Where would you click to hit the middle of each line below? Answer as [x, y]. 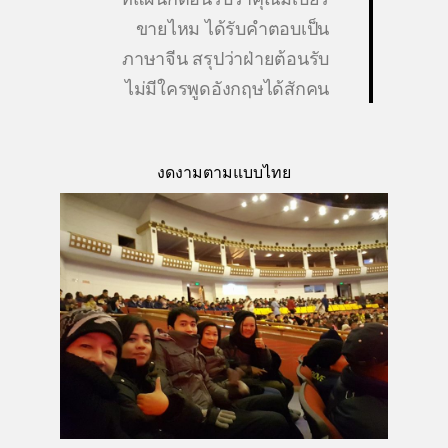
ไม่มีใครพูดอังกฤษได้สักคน [226, 87]
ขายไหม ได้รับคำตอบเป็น [232, 27]
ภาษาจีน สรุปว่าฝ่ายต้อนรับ [225, 57]
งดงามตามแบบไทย [224, 172]
